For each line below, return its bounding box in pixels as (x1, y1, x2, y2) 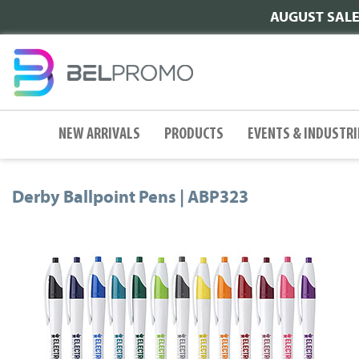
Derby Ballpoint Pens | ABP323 (12, 187, 248, 208)
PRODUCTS (164, 127, 224, 143)
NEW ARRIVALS (58, 127, 140, 143)
